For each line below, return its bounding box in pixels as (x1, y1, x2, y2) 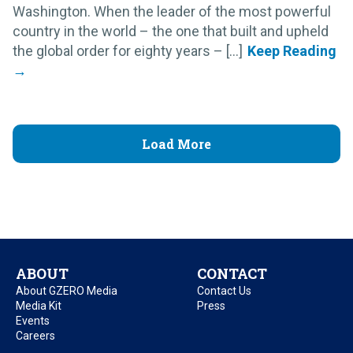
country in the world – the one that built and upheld (13, 23, 329, 40)
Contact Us (197, 284, 251, 298)
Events (16, 314, 50, 328)
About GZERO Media (16, 284, 117, 298)
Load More (142, 136, 211, 153)
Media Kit (16, 299, 61, 313)
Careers (16, 329, 55, 343)
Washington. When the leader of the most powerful (13, 3, 331, 20)
